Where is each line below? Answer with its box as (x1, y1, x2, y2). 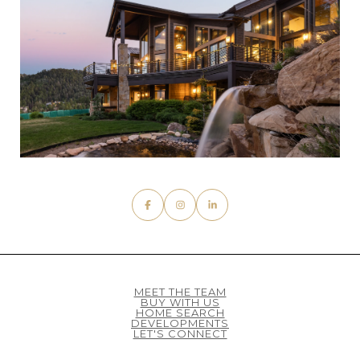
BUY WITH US (140, 295, 220, 309)
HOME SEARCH (135, 305, 225, 319)
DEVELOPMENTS (131, 316, 229, 329)
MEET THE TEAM (133, 284, 227, 298)
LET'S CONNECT (133, 326, 227, 340)
